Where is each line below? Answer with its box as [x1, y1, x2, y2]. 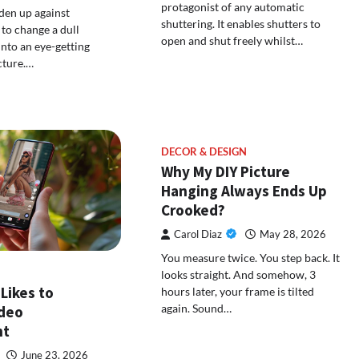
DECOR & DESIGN [161, 145, 248, 158]
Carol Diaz [174, 228, 223, 240]
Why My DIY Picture [161, 161, 291, 181]
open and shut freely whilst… [161, 34, 304, 48]
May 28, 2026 [260, 228, 327, 240]
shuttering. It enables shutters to [161, 17, 321, 31]
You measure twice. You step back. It [161, 250, 341, 264]
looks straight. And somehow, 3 [161, 267, 317, 281]
